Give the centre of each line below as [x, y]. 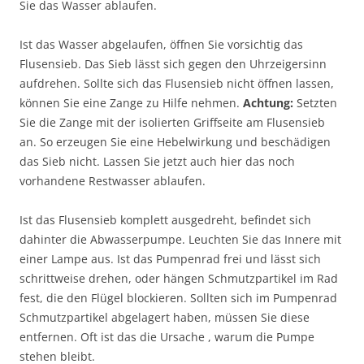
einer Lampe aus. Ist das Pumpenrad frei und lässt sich [170, 258]
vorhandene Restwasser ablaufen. [113, 180]
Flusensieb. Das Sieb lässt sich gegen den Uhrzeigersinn [173, 63]
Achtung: [268, 102]
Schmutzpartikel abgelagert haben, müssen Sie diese [165, 317]
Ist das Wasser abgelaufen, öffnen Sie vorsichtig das [161, 44]
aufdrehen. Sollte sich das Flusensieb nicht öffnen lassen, [177, 83]
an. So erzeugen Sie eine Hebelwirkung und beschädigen [175, 141]
